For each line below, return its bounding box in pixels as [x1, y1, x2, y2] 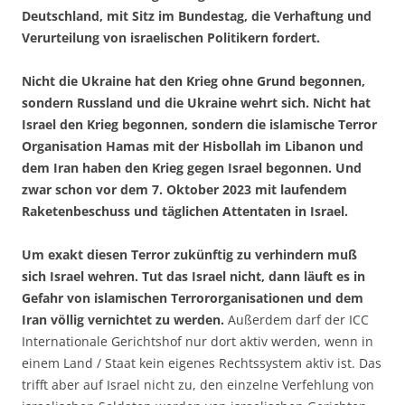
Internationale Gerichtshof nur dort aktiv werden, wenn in [22, 333, 373, 351]
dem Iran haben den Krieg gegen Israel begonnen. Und [22, 159, 362, 177]
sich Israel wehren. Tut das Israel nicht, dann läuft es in [22, 268, 365, 286]
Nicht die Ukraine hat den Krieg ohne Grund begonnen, [22, 72, 365, 90]
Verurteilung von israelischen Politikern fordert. [22, 29, 320, 47]
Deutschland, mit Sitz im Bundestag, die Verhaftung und [22, 7, 372, 25]
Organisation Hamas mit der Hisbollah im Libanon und [22, 137, 363, 155]
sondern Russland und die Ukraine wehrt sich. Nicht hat [22, 94, 371, 112]
